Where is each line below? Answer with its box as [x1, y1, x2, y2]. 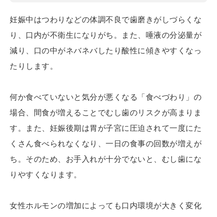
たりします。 [10, 62, 58, 71]
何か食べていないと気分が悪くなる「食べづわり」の [10, 93, 201, 102]
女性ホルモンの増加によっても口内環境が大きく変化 [10, 201, 201, 210]
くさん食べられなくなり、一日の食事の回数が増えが [10, 139, 201, 148]
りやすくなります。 [10, 170, 82, 179]
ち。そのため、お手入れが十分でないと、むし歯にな [10, 155, 201, 164]
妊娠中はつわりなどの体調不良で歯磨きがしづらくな [10, 15, 201, 24]
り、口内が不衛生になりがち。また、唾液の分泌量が [10, 31, 201, 40]
